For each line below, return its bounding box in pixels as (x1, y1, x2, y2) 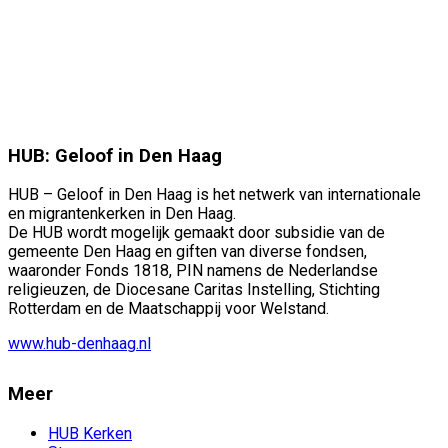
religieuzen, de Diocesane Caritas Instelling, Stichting (8, 280, 380, 300)
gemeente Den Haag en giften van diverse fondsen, (8, 242, 367, 262)
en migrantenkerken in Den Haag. (8, 204, 236, 224)
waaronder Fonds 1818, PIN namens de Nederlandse (8, 261, 378, 281)
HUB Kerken (48, 424, 132, 444)
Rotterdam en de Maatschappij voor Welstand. (8, 299, 329, 319)
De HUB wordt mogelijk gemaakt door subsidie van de (8, 223, 385, 243)
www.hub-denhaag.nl (8, 334, 151, 354)
